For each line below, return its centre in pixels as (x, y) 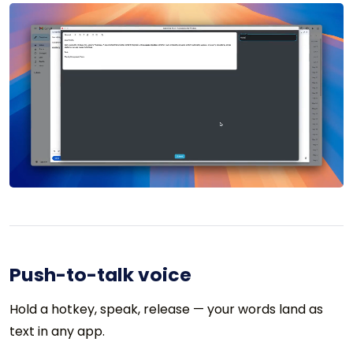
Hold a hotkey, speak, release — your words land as (166, 310)
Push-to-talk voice (100, 275)
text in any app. (57, 332)
